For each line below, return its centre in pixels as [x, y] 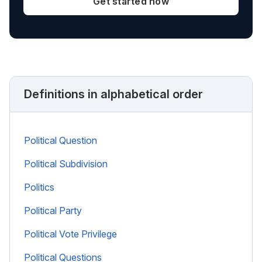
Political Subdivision [66, 163]
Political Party [53, 210]
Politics [39, 187]
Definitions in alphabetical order [113, 94]
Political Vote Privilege [70, 234]
